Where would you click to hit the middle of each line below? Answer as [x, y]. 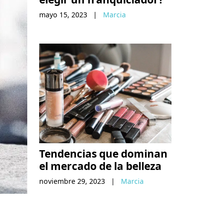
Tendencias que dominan [103, 153]
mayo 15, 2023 [63, 15]
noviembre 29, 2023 [72, 181]
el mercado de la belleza [100, 166]
